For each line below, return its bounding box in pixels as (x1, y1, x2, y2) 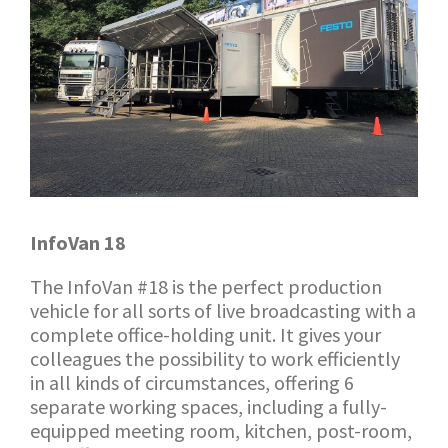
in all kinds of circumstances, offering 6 (30, 370, 354, 395)
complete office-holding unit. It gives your (30, 322, 381, 347)
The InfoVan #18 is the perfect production (30, 274, 382, 299)
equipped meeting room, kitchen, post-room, (30, 418, 412, 443)
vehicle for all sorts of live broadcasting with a (30, 298, 416, 323)
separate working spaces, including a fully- (30, 394, 387, 419)
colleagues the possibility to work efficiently (30, 346, 400, 371)
